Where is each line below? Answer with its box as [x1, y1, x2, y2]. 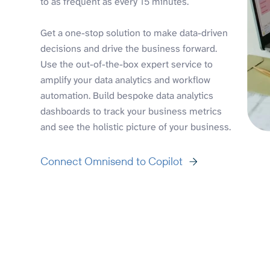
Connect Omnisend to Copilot [40, 154, 183, 168]
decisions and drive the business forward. [40, 42, 218, 55]
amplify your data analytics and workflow [40, 73, 211, 86]
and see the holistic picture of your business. [40, 120, 231, 133]
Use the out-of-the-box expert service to [40, 57, 213, 71]
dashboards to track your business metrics [40, 104, 222, 118]
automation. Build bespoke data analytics [40, 89, 214, 102]
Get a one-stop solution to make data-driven [40, 26, 228, 39]
